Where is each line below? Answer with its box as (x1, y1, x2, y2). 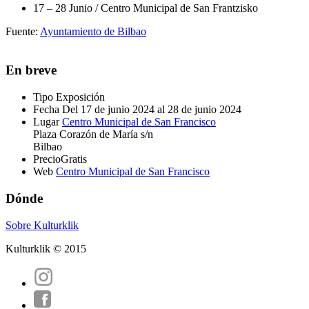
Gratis (61, 153, 87, 166)
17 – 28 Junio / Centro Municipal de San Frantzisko (33, 1, 258, 14)
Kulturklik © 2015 (6, 242, 86, 255)
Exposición (56, 91, 105, 103)
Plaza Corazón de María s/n (33, 128, 153, 141)
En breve (6, 63, 57, 78)
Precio (33, 153, 61, 166)
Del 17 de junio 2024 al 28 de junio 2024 (59, 103, 241, 116)
